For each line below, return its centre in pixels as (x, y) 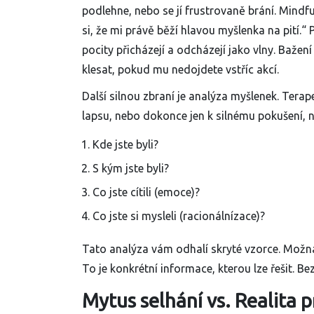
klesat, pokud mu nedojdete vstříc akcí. (180, 70)
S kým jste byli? (131, 169)
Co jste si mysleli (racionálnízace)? (179, 216)
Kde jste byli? (125, 145)
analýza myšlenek (233, 96)
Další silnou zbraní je (135, 96)
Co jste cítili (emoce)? (146, 192)
